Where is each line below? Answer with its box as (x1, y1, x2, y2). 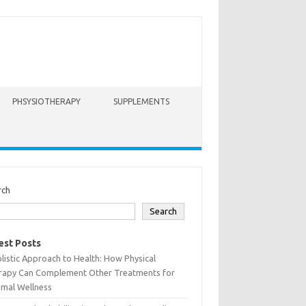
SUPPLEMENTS (113, 97, 169, 106)
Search (150, 206, 178, 217)
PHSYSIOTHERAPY (12, 97, 81, 106)
